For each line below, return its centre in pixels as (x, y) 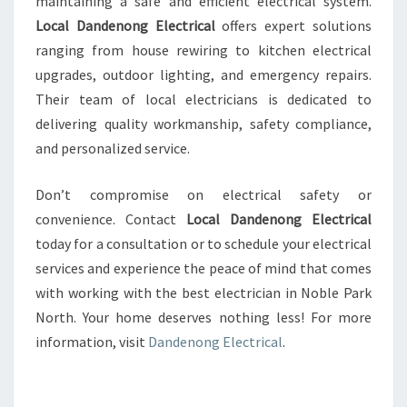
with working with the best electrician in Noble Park (203, 293)
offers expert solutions (293, 25)
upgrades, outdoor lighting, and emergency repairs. (203, 74)
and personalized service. (113, 148)
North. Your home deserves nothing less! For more (203, 317)
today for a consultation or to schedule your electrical (203, 243)
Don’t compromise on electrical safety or (203, 194)
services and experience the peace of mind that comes (203, 268)
